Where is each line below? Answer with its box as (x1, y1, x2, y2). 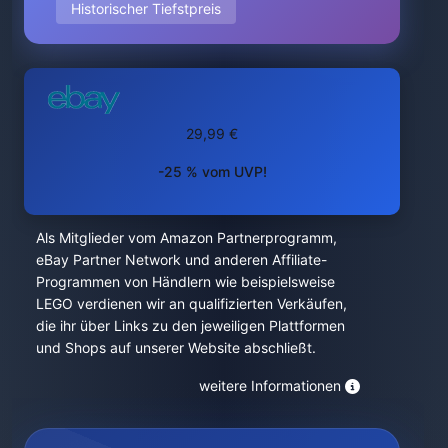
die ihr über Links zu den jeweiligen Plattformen (36, 316, 345, 334)
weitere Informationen (199, 377, 341, 394)
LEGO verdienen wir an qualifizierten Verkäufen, (36, 294, 347, 312)
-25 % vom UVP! (157, 162, 267, 180)
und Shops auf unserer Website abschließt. (36, 338, 316, 356)
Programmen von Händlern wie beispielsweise (36, 272, 335, 290)
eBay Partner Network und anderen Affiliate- (36, 250, 327, 268)
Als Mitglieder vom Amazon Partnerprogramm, (36, 228, 337, 246)
